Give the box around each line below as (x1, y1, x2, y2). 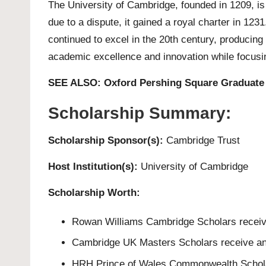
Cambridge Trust (163, 135, 240, 146)
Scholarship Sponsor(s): (48, 135, 163, 146)
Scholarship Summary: (48, 104, 231, 122)
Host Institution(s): (48, 161, 138, 172)
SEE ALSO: (48, 77, 104, 88)
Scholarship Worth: (48, 187, 140, 198)
